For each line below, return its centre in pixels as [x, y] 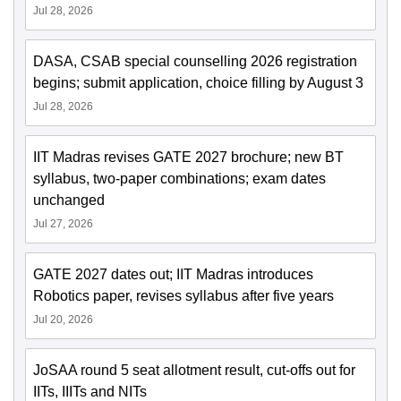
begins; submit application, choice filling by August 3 [198, 83]
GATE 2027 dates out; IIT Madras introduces [173, 275]
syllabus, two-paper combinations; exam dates [179, 179]
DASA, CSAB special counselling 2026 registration [195, 62]
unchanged [69, 200]
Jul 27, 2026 [63, 224]
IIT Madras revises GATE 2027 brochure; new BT [188, 158]
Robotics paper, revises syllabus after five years [183, 296]
